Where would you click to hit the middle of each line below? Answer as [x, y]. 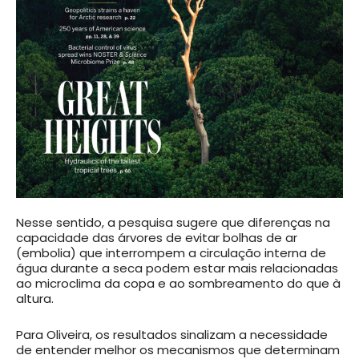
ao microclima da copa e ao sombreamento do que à [178, 283]
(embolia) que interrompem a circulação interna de [171, 252]
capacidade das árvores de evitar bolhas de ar [157, 237]
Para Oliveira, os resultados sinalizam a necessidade [172, 334]
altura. [35, 298]
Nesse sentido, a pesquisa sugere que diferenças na [173, 222]
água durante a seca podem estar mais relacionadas [177, 268]
